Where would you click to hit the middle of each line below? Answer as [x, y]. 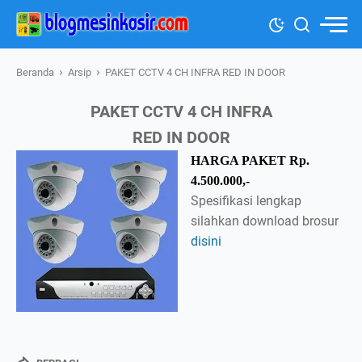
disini [206, 241]
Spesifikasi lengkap [246, 201]
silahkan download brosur [265, 221]
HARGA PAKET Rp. [250, 160]
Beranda [36, 72]
